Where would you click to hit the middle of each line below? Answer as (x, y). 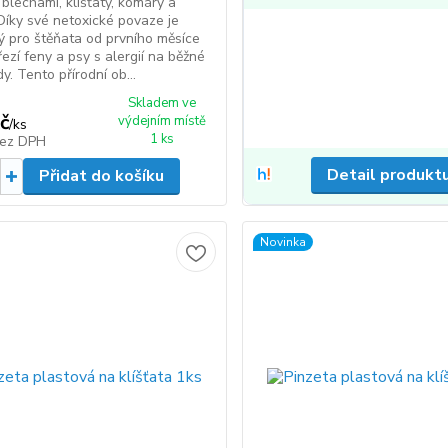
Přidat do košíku (101, 176)
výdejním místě (162, 121)
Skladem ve (162, 103)
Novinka (283, 242)
